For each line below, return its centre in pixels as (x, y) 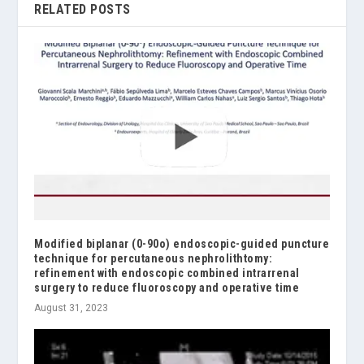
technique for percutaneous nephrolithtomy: (154, 258)
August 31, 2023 (71, 308)
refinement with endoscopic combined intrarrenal (167, 273)
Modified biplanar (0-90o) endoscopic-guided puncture (182, 243)
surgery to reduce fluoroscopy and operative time (167, 287)
